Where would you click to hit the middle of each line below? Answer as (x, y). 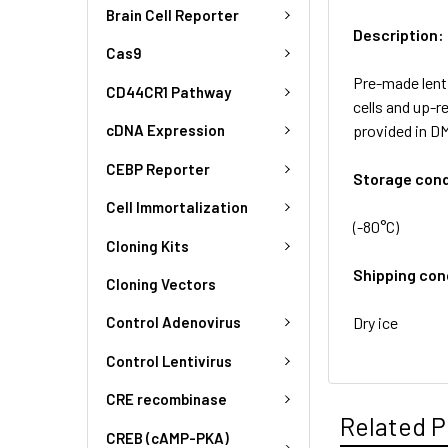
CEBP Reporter (158, 168)
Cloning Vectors (161, 284)
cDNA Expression (165, 130)
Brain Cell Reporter (172, 14)
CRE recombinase (166, 399)
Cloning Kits (147, 245)
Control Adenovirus (173, 322)
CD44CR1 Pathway (168, 91)
